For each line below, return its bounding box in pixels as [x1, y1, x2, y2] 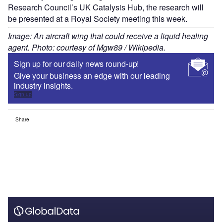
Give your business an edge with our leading [14, 69, 170, 81]
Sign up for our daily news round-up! [14, 57, 139, 69]
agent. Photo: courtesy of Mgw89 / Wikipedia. [8, 41, 166, 53]
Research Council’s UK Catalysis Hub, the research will [8, 1, 204, 13]
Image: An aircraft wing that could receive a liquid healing [8, 30, 208, 42]
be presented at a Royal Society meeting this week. [8, 12, 187, 24]
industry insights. [14, 79, 73, 91]
